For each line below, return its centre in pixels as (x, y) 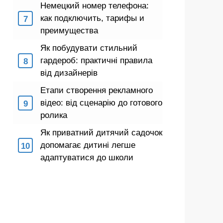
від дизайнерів (69, 73)
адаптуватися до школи (87, 158)
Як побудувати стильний (89, 48)
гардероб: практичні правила (96, 60)
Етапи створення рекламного (97, 90)
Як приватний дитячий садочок (101, 133)
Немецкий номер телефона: (95, 6)
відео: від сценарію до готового (101, 103)
